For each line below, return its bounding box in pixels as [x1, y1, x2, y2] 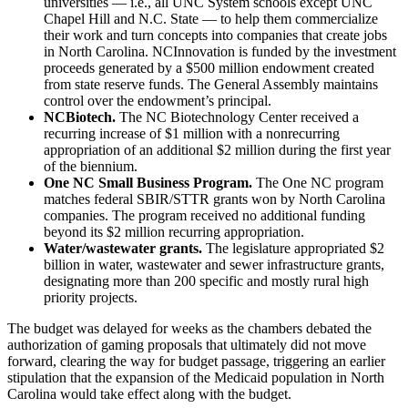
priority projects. [44, 289, 138, 305]
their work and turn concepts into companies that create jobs [44, 26, 387, 43]
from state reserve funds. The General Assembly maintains [44, 76, 378, 92]
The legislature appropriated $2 [202, 240, 384, 256]
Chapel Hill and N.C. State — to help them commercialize [44, 10, 378, 26]
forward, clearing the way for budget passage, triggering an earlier [7, 352, 385, 369]
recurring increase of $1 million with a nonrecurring [44, 125, 340, 141]
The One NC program [252, 174, 383, 190]
